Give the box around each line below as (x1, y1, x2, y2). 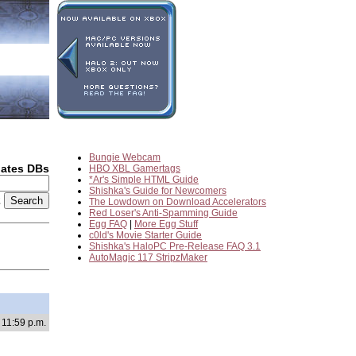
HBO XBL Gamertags (89, 163, 180, 174)
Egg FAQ (89, 219, 127, 230)
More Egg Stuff (134, 219, 198, 230)
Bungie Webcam (89, 152, 161, 163)
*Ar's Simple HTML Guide (89, 174, 199, 185)
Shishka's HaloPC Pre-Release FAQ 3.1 (89, 241, 261, 252)
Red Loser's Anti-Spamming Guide (89, 207, 238, 219)
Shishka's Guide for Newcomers (89, 185, 226, 196)
